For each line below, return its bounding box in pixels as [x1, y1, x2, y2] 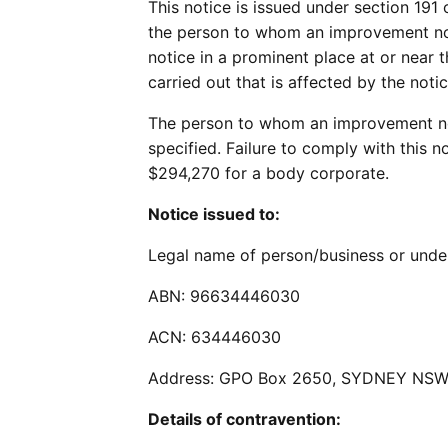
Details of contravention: [148, 409, 341, 429]
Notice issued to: [148, 204, 280, 224]
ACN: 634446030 [148, 327, 281, 347]
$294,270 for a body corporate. [148, 163, 389, 183]
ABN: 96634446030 [148, 286, 300, 306]
